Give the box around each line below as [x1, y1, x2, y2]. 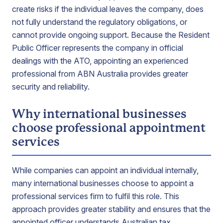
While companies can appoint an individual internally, [12, 165, 199, 175]
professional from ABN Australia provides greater [12, 69, 188, 79]
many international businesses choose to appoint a [12, 178, 194, 188]
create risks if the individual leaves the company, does [12, 4, 204, 14]
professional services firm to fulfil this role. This [12, 191, 179, 201]
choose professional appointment [12, 121, 206, 135]
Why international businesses [12, 107, 187, 121]
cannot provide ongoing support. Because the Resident [12, 30, 210, 40]
